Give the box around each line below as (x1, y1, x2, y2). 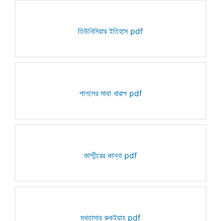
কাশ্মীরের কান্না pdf (84, 150, 137, 160)
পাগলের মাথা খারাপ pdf (79, 88, 142, 98)
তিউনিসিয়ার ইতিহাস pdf (78, 26, 143, 36)
